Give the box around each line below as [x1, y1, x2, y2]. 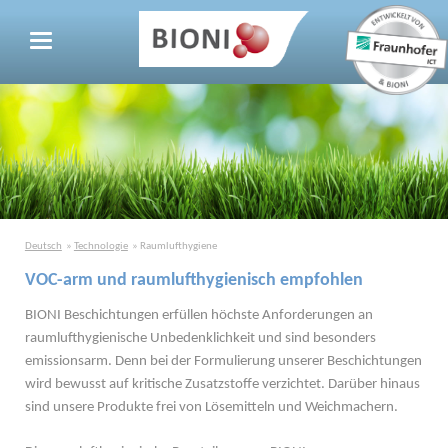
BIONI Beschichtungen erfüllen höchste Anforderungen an [24, 307, 373, 323]
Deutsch [24, 240, 62, 253]
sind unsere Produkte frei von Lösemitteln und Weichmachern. [24, 399, 398, 415]
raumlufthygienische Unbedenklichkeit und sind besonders [24, 330, 376, 346]
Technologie [73, 240, 128, 253]
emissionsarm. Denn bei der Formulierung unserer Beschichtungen [24, 353, 422, 369]
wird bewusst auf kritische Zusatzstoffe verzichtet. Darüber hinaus [24, 376, 420, 392]
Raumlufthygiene [139, 240, 217, 253]
